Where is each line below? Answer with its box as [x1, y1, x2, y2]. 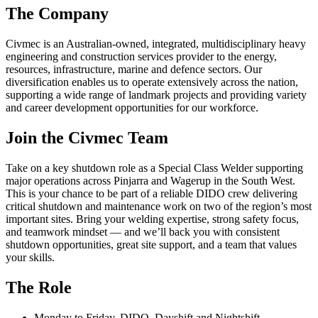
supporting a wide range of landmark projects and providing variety [6, 89, 307, 102]
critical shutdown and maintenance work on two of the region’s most [6, 200, 312, 213]
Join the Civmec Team [6, 128, 168, 148]
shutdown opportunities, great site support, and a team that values [6, 238, 297, 251]
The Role [6, 278, 72, 297]
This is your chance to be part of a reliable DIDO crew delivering [6, 187, 297, 200]
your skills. [6, 251, 55, 264]
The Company [6, 4, 109, 23]
